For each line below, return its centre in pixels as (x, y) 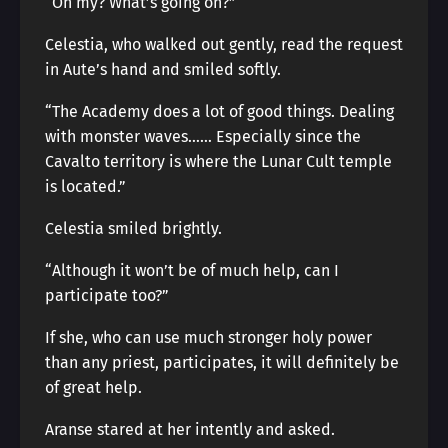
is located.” (85, 186)
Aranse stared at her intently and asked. (190, 429)
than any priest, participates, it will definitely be (222, 362)
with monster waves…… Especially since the (203, 136)
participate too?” (107, 295)
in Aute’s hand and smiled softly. (163, 69)
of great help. (93, 387)
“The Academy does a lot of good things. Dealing (219, 111)
